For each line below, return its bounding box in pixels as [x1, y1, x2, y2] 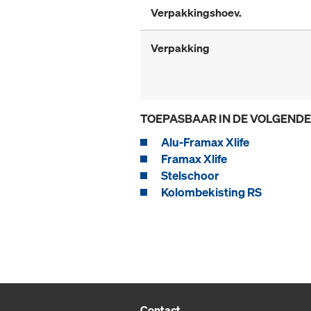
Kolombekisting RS [161, 184, 262, 201]
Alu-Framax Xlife [161, 134, 249, 151]
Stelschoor [161, 167, 219, 184]
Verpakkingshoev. [151, 5, 242, 21]
